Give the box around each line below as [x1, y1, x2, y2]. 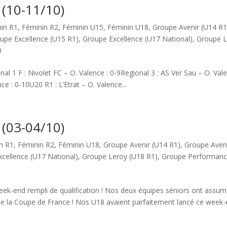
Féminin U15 [62, 22, 104, 32]
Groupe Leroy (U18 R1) [82, 152, 158, 161]
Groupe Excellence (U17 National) [83, 34, 193, 44]
